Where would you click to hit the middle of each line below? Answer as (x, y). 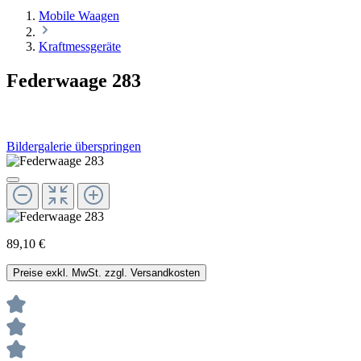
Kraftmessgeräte (80, 46)
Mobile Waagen (79, 15)
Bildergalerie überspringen (74, 147)
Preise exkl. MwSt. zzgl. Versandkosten (106, 273)
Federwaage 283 (74, 80)
